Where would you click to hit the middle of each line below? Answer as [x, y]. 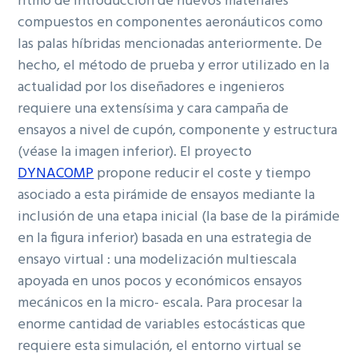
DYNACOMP [56, 174]
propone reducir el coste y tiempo [203, 174]
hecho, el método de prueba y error [130, 66]
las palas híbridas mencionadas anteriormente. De [170, 45]
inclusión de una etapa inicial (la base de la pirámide [179, 217]
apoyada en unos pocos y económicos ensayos [160, 282]
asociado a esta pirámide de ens [115, 196]
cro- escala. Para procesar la [219, 304]
